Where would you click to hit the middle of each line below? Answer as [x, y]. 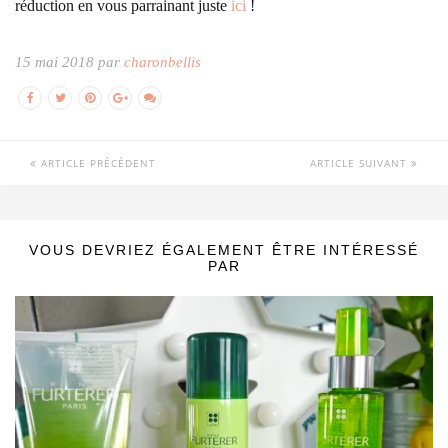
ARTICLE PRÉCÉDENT [96, 163]
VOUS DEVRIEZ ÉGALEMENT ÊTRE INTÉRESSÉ [224, 250]
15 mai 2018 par [69, 62]
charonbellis [162, 62]
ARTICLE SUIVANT [360, 163]
